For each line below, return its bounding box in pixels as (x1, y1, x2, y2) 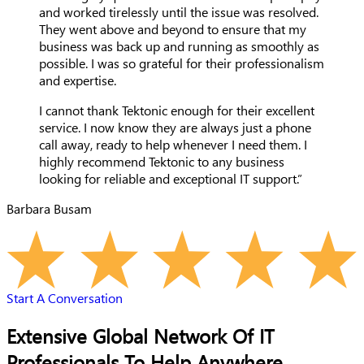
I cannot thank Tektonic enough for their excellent (39, 102, 314, 119)
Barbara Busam (6, 200, 92, 217)
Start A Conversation (6, 289, 123, 307)
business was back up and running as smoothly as (39, 37, 319, 54)
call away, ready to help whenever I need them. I (39, 136, 307, 153)
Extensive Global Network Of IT (6, 323, 275, 349)
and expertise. (39, 71, 116, 89)
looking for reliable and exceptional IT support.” (39, 170, 302, 187)
